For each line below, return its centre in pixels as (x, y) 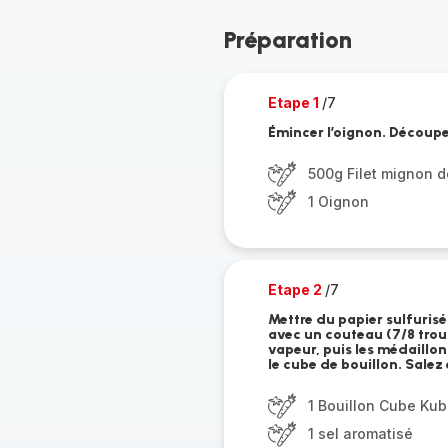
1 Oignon (338, 201)
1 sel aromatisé (360, 433)
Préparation (287, 39)
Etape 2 (296, 289)
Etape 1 (294, 102)
